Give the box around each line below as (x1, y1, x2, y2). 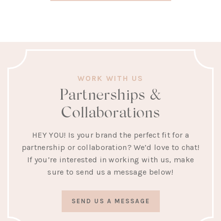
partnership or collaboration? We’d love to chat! (21, 142, 200, 152)
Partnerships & (60, 84, 161, 103)
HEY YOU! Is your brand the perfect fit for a (32, 130, 189, 140)
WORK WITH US (77, 74, 144, 83)
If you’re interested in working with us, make (27, 154, 194, 164)
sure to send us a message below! (47, 167, 174, 177)
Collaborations (61, 102, 160, 121)
